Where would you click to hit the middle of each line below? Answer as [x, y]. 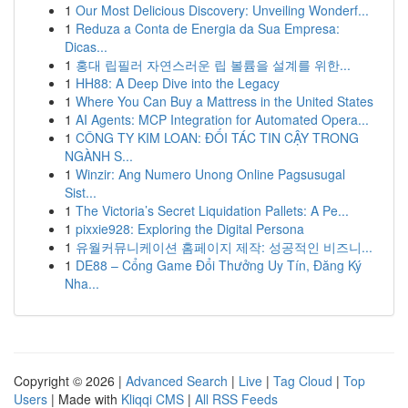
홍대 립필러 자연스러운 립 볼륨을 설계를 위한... [213, 65]
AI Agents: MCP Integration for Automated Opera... [222, 119]
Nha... [82, 283]
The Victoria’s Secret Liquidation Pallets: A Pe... [212, 210]
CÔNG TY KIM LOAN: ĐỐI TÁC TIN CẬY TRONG [217, 138]
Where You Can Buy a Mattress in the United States [224, 101]
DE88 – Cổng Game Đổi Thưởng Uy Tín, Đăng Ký [219, 265]
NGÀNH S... [99, 156]
